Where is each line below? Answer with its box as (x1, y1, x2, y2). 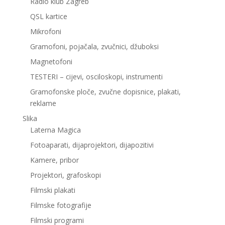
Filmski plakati (30, 185, 75, 195)
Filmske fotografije (30, 200, 91, 210)
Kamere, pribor (30, 155, 79, 165)
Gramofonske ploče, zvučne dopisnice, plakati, (30, 87, 181, 97)
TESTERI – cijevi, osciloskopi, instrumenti (30, 72, 163, 82)
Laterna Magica (30, 125, 81, 135)
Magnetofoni (30, 57, 72, 67)
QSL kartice (30, 12, 67, 22)
